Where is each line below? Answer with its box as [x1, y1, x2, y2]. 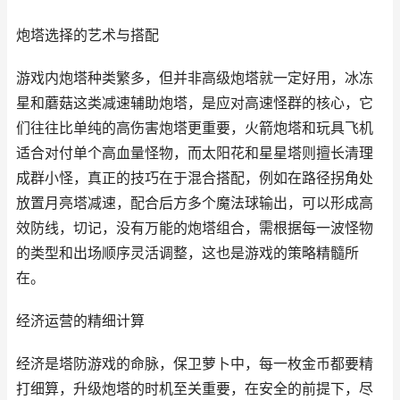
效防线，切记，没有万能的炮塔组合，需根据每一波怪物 [16, 220, 373, 237]
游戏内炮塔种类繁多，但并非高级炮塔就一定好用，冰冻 [16, 70, 373, 87]
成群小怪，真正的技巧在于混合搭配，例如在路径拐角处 [16, 170, 373, 187]
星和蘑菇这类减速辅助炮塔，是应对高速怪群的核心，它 [16, 95, 373, 112]
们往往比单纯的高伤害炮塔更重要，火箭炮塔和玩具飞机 [16, 120, 373, 137]
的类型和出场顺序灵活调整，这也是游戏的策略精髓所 [16, 245, 359, 262]
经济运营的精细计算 [16, 312, 145, 329]
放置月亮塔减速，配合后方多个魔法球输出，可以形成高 [16, 195, 373, 212]
